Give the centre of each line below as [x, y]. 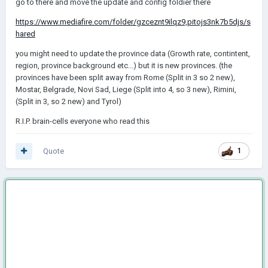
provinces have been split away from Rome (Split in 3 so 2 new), [125, 77]
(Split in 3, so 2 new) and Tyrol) [68, 101]
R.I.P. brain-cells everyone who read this [83, 121]
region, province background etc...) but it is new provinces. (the [124, 66]
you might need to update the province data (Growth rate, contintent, [133, 54]
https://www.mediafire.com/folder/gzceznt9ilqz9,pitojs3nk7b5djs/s [133, 22]
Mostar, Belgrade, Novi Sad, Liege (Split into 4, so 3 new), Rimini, [126, 89]
